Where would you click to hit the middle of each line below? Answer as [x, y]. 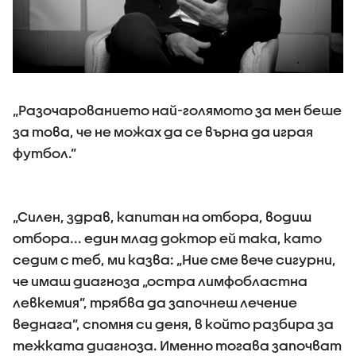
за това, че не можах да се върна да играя [163, 132]
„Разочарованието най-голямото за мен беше [177, 110]
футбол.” [44, 153]
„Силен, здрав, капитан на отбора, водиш [162, 217]
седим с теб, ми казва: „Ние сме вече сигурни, [174, 259]
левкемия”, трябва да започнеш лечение [155, 302]
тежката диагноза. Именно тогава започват [177, 345]
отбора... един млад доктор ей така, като [167, 238]
